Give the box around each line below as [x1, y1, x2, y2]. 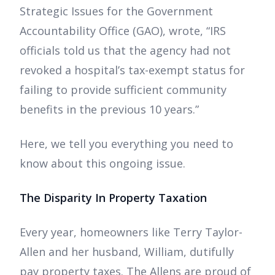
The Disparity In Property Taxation [20, 190, 207, 206]
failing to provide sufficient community [20, 82, 227, 98]
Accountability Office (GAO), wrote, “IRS [20, 23, 226, 39]
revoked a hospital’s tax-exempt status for [20, 63, 245, 78]
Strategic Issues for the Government [20, 4, 213, 19]
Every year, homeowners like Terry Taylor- [20, 225, 242, 240]
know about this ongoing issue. [20, 156, 185, 171]
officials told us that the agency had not [20, 43, 231, 58]
